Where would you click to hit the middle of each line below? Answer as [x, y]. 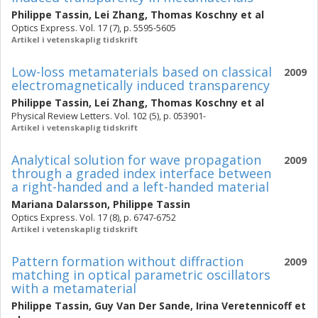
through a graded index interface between [141, 173]
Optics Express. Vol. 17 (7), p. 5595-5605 [94, 28]
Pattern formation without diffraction [127, 261]
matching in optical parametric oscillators [141, 275]
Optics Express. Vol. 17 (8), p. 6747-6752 [94, 218]
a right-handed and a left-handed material [140, 187]
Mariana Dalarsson [59, 204]
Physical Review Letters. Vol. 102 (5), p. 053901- [109, 116]
